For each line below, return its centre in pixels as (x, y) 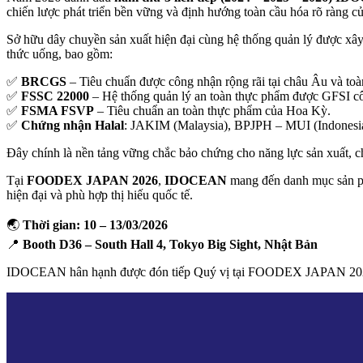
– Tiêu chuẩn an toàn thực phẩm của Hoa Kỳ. (212, 110)
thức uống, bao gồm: (60, 53)
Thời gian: (51, 224)
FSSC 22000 (55, 96)
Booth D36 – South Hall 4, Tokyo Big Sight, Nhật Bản (170, 244)
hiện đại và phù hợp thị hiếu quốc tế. (100, 194)
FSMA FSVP (58, 110)
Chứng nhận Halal (73, 125)
